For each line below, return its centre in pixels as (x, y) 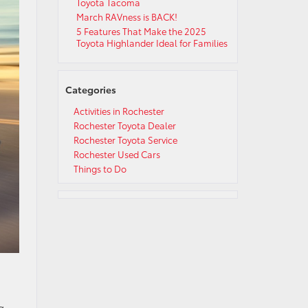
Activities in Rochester (119, 111)
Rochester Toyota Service (125, 140)
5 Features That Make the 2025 (141, 31)
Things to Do (100, 168)
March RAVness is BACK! (126, 16)
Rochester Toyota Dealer (124, 125)
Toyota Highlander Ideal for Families (152, 43)
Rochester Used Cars (117, 154)
